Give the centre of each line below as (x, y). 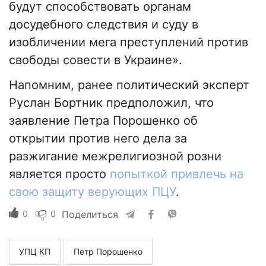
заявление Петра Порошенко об (103, 121)
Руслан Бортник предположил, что (111, 103)
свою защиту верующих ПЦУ (92, 192)
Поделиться (90, 215)
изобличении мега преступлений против (129, 42)
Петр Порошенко (108, 252)
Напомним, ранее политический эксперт (129, 85)
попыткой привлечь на (177, 174)
